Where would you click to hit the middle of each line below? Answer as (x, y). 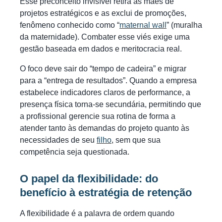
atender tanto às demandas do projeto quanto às (105, 128)
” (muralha (184, 25)
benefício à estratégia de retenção (106, 193)
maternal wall (143, 25)
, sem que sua (136, 140)
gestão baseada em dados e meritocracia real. (101, 49)
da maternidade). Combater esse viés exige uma (105, 37)
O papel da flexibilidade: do (89, 179)
